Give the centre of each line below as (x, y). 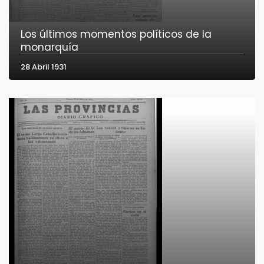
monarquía (49, 47)
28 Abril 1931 (44, 67)
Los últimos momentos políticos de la (116, 34)
